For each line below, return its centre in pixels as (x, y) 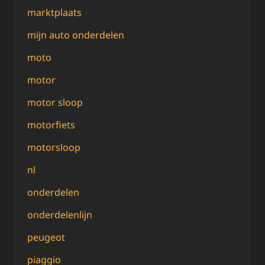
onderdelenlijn (60, 214)
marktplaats (54, 12)
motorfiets (51, 125)
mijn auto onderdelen (76, 35)
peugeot (46, 237)
